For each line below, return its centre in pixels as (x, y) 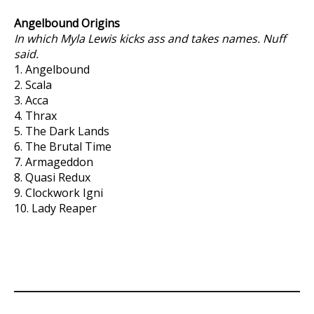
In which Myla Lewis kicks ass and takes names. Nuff (150, 38)
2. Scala (33, 84)
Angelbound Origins (67, 23)
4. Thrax (35, 115)
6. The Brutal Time (63, 146)
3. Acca (31, 100)
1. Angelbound (52, 69)
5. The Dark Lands (62, 131)
